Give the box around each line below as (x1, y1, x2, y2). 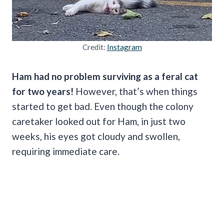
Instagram (106, 42, 142, 51)
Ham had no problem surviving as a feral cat (12, 70, 198, 82)
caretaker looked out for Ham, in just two (12, 115, 185, 127)
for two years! (12, 85, 73, 97)
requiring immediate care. (12, 145, 119, 157)
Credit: (82, 42, 107, 51)
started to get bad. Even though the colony (12, 100, 193, 112)
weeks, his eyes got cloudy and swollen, (12, 130, 180, 142)
